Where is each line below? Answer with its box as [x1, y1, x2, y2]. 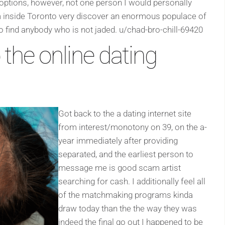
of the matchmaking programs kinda [58, 189, 193, 200]
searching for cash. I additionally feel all [58, 176, 205, 186]
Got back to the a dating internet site [58, 108, 191, 119]
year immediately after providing [58, 135, 178, 146]
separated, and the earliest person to [58, 149, 193, 159]
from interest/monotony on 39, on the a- [58, 122, 207, 132]
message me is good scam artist [58, 162, 181, 173]
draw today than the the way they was [58, 203, 197, 213]
